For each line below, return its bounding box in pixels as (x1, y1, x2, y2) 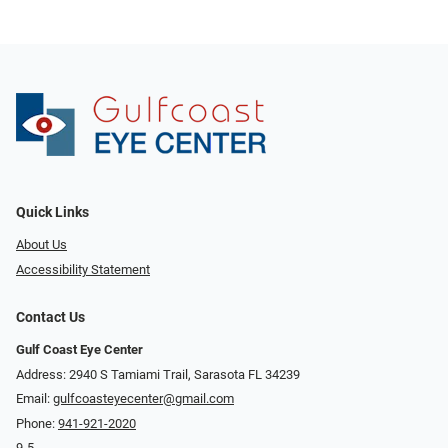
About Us (16, 237, 67, 253)
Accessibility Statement (16, 261, 150, 277)
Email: (16, 391, 53, 407)
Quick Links (16, 204, 89, 222)
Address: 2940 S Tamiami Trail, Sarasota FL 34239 (16, 366, 300, 382)
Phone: (16, 415, 58, 431)
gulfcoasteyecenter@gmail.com (53, 391, 234, 407)
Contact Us (16, 308, 85, 326)
